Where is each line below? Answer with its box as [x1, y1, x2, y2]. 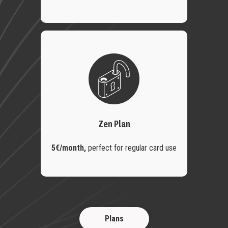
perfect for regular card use [88, 143, 177, 153]
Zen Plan [98, 120, 130, 130]
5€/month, [51, 143, 88, 153]
